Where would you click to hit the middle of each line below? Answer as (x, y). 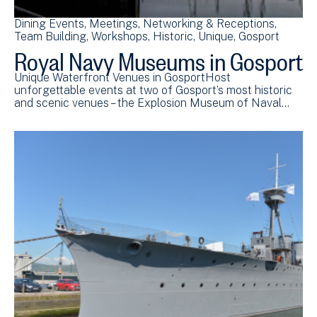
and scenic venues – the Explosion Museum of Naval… (152, 103)
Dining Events (49, 23)
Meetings (114, 23)
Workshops (120, 36)
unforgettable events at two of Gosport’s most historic (153, 90)
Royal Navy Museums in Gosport (158, 57)
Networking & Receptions (209, 23)
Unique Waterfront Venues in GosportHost (122, 77)
